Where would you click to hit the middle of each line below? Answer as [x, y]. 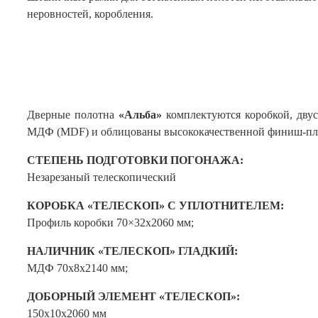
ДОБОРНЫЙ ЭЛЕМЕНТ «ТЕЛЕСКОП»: [133, 297]
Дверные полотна [73, 115]
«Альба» [140, 115]
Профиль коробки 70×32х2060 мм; [110, 223]
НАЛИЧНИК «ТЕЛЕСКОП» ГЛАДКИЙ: [132, 251]
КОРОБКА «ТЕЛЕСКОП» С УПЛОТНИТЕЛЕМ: [155, 206]
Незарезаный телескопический [102, 177]
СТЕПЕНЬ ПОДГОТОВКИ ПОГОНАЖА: [135, 160]
